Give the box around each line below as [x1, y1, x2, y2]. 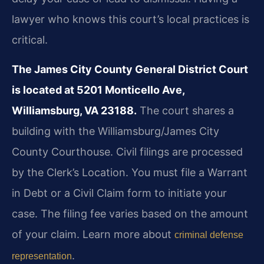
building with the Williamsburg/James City [12, 124, 219, 137]
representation [12, 250, 72, 261]
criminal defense [174, 229, 243, 240]
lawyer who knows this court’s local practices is [12, 13, 249, 26]
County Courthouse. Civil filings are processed [12, 145, 243, 158]
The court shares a [137, 104, 234, 117]
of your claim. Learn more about [12, 227, 174, 240]
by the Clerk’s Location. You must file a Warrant [12, 166, 247, 179]
